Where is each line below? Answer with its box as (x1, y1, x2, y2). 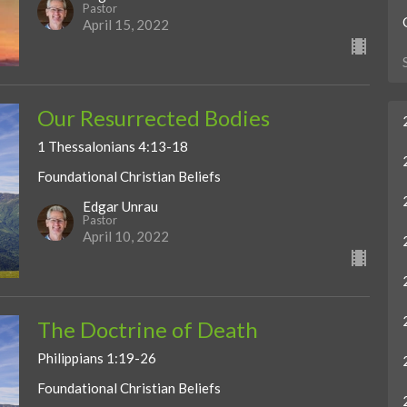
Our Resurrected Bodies (36, 104, 270, 132)
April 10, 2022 (82, 227, 169, 244)
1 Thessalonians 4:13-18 (36, 138, 188, 155)
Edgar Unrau (82, 197, 158, 214)
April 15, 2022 (82, 16, 169, 34)
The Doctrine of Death (36, 315, 258, 342)
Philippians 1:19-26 (36, 349, 156, 366)
